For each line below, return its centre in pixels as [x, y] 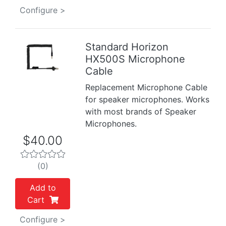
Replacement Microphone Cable [147, 87]
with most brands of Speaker [141, 111]
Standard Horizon [127, 47]
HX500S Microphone [135, 59]
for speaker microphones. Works [148, 99]
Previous [35, 63]
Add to [43, 188]
